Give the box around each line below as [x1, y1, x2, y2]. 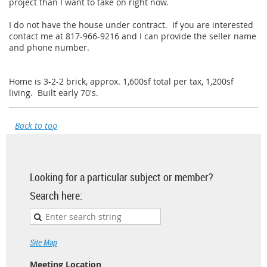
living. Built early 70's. [9, 87, 98, 98]
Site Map [30, 237, 57, 249]
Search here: [30, 188, 82, 203]
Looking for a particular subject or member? [30, 170, 213, 184]
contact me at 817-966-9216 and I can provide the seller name [9, 30, 256, 42]
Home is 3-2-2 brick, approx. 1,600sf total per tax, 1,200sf [9, 76, 234, 87]
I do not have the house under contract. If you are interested [9, 19, 253, 30]
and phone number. [9, 42, 89, 53]
